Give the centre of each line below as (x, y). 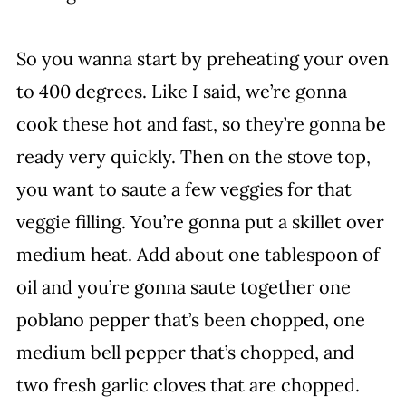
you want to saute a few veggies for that (184, 189)
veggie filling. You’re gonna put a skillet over (200, 222)
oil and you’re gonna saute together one (183, 287)
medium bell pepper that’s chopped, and (185, 352)
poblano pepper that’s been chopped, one (190, 319)
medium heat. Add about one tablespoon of (198, 254)
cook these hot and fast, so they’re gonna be (201, 124)
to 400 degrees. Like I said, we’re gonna (181, 91)
